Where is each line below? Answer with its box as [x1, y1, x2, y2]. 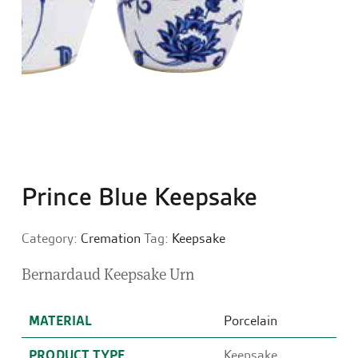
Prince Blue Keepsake [22, 179, 257, 213]
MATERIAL [29, 311, 93, 329]
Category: [22, 229, 81, 248]
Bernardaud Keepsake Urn [22, 263, 194, 284]
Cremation [81, 229, 141, 248]
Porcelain [224, 311, 277, 329]
